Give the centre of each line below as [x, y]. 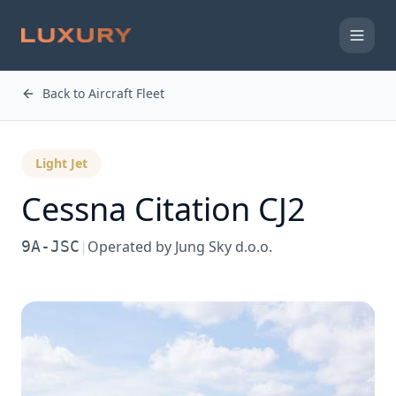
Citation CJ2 [220, 209]
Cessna [74, 209]
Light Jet [61, 163]
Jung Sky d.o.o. [224, 247]
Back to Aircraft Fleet [103, 93]
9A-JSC [50, 246]
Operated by [131, 247]
